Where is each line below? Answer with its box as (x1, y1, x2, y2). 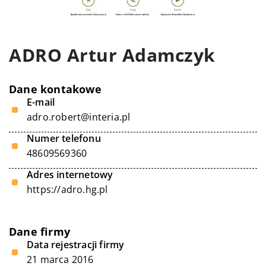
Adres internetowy (27, 168, 113, 181)
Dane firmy (9, 224, 70, 239)
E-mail (27, 96, 55, 109)
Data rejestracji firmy (27, 238, 125, 251)
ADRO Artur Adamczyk (9, 43, 216, 67)
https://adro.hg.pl (27, 183, 108, 196)
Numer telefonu (27, 132, 101, 145)
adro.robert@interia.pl (27, 110, 131, 123)
